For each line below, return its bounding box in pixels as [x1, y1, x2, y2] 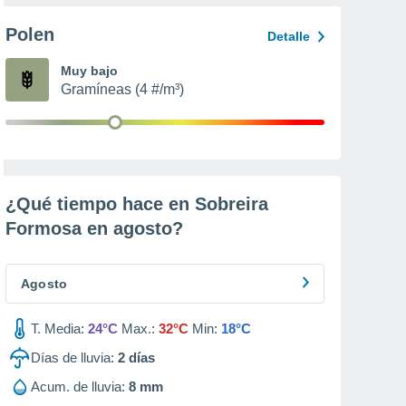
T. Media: [31, 321, 84, 336]
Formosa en [5, 218, 113, 238]
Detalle [267, 29, 310, 43]
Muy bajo [61, 63, 118, 78]
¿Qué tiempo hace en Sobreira [5, 194, 268, 214]
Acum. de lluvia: [31, 379, 125, 394]
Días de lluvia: [31, 350, 114, 365]
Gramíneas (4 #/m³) [61, 82, 184, 97]
